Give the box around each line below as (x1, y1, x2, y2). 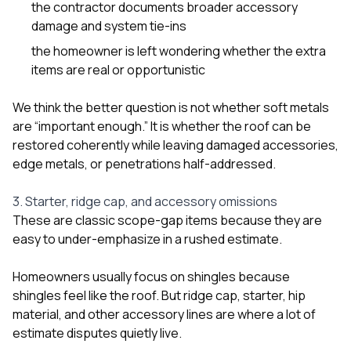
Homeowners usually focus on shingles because (13, 267, 290, 285)
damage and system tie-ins (31, 16, 186, 34)
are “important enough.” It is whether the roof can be (13, 117, 311, 135)
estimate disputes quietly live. (13, 324, 182, 342)
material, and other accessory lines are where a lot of (13, 305, 316, 323)
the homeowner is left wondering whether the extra (31, 42, 326, 60)
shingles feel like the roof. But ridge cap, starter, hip (13, 286, 306, 304)
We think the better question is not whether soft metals (13, 98, 329, 116)
